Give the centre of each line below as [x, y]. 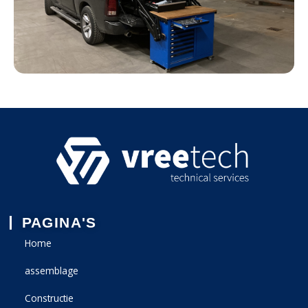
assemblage [51, 270]
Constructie [49, 298]
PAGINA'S [59, 222]
